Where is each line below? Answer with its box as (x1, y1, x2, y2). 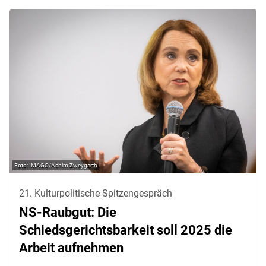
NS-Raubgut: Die (19, 204, 116, 220)
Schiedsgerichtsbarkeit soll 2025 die (19, 222, 232, 237)
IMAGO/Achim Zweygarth (29, 161, 97, 169)
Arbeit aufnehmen (19, 240, 123, 255)
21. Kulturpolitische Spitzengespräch (19, 187, 172, 199)
